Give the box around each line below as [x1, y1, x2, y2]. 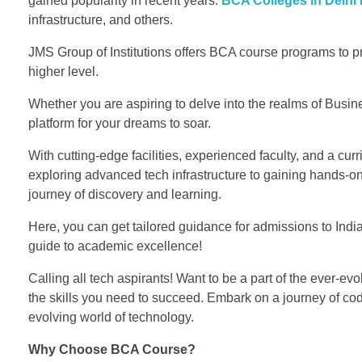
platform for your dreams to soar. [28, 116, 211, 131]
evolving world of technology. [28, 310, 194, 325]
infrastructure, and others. [28, 13, 173, 27]
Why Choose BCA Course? [28, 343, 196, 357]
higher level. [28, 65, 99, 79]
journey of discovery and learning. [28, 187, 221, 202]
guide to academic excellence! [28, 239, 202, 254]
